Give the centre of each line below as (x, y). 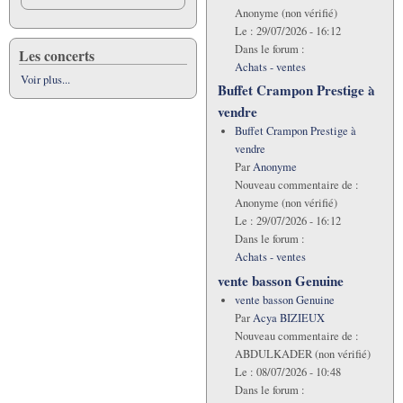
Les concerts (57, 56)
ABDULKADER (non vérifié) (302, 354)
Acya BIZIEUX (288, 318)
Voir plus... (45, 80)
